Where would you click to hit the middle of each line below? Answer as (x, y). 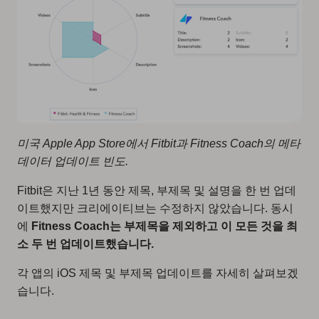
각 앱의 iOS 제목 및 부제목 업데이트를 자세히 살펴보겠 (158, 273)
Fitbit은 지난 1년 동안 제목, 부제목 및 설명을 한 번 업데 (157, 190)
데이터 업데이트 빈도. (73, 161)
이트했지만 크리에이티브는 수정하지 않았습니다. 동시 (155, 208)
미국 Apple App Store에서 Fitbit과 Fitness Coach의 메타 (159, 143)
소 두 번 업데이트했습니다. (85, 244)
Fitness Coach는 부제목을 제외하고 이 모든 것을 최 (164, 226)
